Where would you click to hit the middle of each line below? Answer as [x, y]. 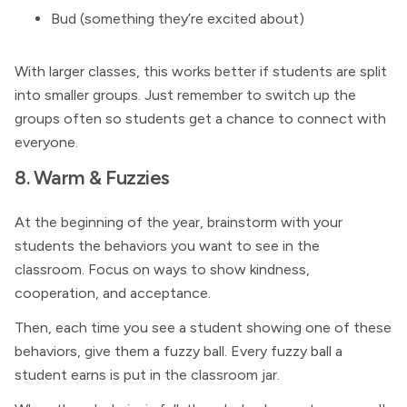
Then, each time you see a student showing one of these [203, 328]
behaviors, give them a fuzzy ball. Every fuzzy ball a [179, 351]
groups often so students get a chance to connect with [200, 119]
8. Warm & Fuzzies [92, 177]
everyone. [46, 142]
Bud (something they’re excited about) [178, 19]
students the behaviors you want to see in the [167, 246]
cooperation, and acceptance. [113, 293]
